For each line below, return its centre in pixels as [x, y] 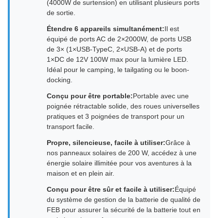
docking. [60, 80]
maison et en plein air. [81, 173]
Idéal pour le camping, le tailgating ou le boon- [118, 70]
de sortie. [61, 13]
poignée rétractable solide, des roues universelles [123, 106]
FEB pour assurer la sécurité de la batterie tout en [124, 210]
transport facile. [71, 127]
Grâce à [178, 143]
